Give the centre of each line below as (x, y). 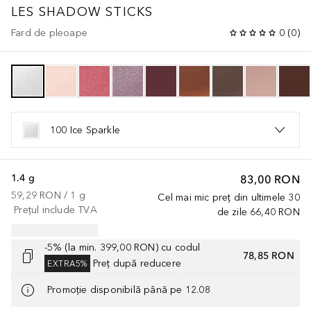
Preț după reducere (137, 263)
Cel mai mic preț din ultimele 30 (229, 197)
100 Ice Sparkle (85, 130)
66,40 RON (275, 212)
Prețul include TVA (56, 210)
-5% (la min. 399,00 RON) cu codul (123, 247)
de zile (232, 212)
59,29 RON (36, 195)
